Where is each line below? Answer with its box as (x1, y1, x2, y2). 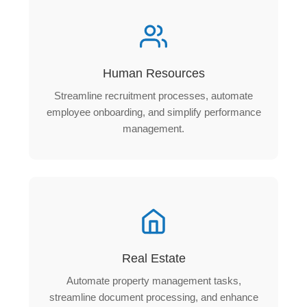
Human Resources (102, 66, 205, 80)
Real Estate (121, 251, 186, 265)
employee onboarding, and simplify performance (46, 106, 261, 118)
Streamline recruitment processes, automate (54, 89, 253, 101)
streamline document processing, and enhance (49, 291, 258, 303)
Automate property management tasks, (66, 274, 241, 286)
